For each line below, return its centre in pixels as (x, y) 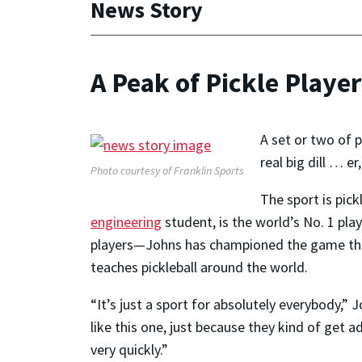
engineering (126, 222)
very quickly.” (129, 350)
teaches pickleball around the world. (199, 267)
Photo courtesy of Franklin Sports (167, 171)
